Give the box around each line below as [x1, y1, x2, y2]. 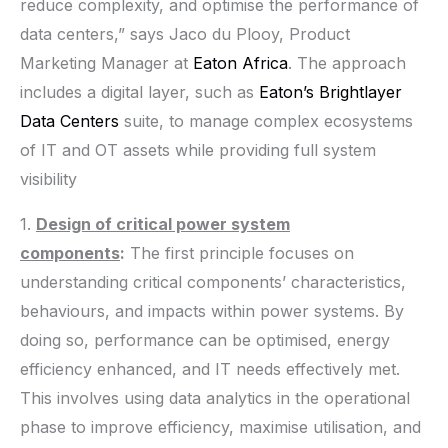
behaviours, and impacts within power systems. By [20, 300, 404, 321]
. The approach [288, 52, 406, 73]
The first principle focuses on [125, 242, 354, 263]
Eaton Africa [188, 52, 288, 73]
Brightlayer [319, 81, 402, 102]
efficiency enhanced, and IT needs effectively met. [20, 358, 400, 379]
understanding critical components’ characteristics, [20, 271, 406, 292]
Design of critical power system [36, 213, 290, 234]
